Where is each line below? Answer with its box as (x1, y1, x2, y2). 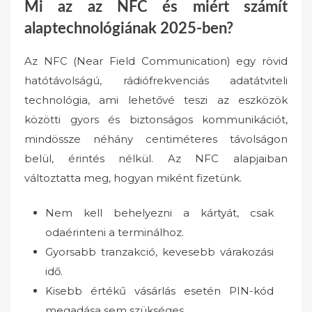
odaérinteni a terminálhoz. (45, 226, 184, 240)
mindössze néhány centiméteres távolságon (24, 132, 288, 146)
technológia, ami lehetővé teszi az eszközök (24, 93, 288, 107)
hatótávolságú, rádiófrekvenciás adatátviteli (24, 73, 288, 87)
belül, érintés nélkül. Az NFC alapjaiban (24, 151, 288, 165)
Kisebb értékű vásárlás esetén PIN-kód (45, 284, 274, 298)
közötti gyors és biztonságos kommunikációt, (24, 112, 288, 126)
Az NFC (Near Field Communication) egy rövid (24, 54, 288, 68)
